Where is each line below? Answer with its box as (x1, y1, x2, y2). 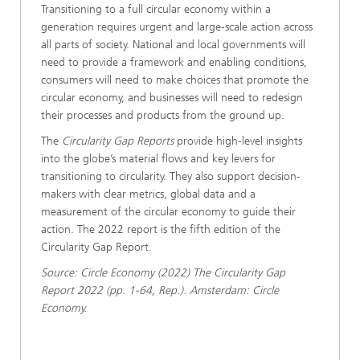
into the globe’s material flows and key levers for (41, 152, 276, 166)
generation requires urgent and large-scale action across (41, 20, 313, 34)
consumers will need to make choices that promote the (41, 73, 309, 87)
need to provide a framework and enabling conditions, (41, 55, 307, 69)
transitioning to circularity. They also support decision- (41, 170, 301, 183)
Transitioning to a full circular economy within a (41, 2, 271, 16)
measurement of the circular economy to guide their (41, 205, 296, 219)
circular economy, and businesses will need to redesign (41, 91, 303, 104)
